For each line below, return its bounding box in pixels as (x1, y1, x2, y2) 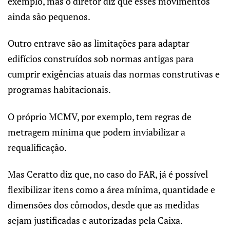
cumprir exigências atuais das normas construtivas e (8, 68, 220, 81)
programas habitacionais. (8, 83, 111, 96)
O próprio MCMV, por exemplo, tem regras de (8, 110, 191, 123)
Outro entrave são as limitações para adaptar (8, 37, 189, 50)
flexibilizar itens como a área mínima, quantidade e (8, 183, 215, 196)
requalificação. (8, 141, 67, 154)
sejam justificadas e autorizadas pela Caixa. (8, 214, 183, 227)
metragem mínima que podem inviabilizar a (8, 125, 185, 138)
